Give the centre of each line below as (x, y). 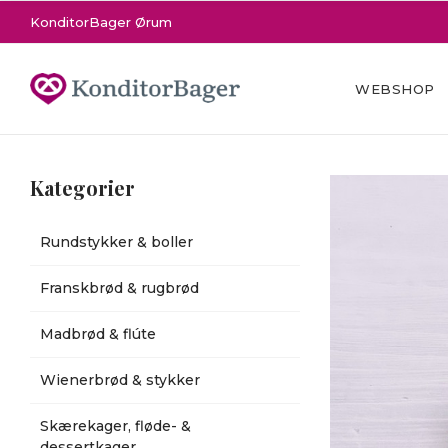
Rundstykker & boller (116, 242)
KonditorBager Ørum (101, 22)
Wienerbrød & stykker (120, 380)
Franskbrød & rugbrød (119, 288)
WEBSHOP (395, 89)
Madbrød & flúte (98, 334)
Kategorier (82, 187)
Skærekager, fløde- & (115, 426)
